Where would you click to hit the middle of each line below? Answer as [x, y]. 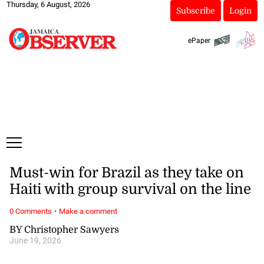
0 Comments [30, 211]
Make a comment [88, 211]
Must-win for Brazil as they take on [126, 173]
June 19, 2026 [35, 240]
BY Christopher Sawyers [64, 230]
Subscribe [195, 11]
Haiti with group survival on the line [130, 189]
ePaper [199, 40]
